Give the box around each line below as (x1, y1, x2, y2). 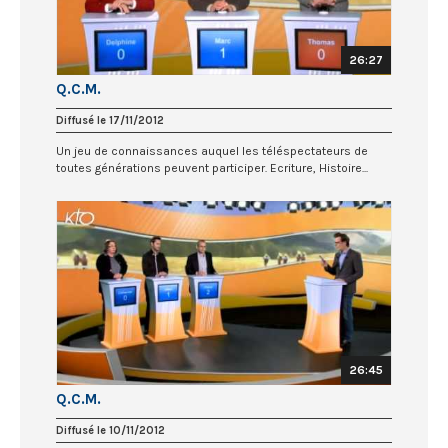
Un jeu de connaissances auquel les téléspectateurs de (56, 144, 368, 159)
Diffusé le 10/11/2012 (56, 423, 165, 437)
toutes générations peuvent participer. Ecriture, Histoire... (56, 161, 368, 176)
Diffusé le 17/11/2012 (56, 114, 164, 128)
